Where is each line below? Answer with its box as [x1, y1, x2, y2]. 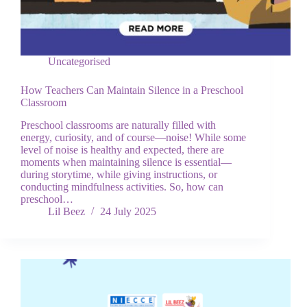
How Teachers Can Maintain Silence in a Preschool [21, 84, 243, 97]
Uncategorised [48, 56, 110, 68]
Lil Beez [48, 206, 85, 218]
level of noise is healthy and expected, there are [21, 144, 224, 156]
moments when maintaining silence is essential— [21, 156, 232, 169]
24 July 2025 [100, 206, 156, 218]
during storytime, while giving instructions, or [21, 169, 217, 181]
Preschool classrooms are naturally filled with [21, 119, 216, 132]
